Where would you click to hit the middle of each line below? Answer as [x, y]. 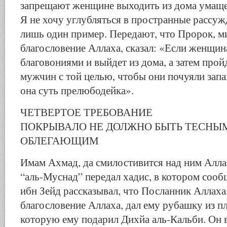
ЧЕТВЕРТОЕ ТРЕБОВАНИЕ [86, 112]
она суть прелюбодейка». [77, 90]
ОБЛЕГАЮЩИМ [60, 140]
